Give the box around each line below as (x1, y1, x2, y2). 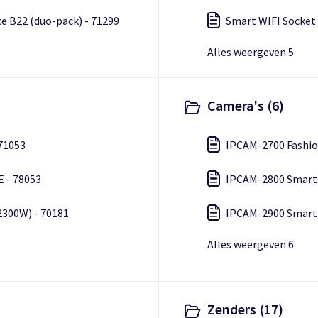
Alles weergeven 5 (207, 45, 294, 59)
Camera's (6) (207, 97, 284, 114)
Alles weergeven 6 (207, 237, 294, 251)
